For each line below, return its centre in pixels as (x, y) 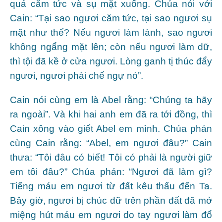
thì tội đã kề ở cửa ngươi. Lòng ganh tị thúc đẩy (111, 61)
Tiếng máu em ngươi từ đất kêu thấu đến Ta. (111, 186)
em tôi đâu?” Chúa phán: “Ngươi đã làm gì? (111, 171)
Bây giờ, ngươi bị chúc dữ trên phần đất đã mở (111, 200)
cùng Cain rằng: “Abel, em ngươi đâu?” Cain (111, 143)
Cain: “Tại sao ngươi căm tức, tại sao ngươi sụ (111, 18)
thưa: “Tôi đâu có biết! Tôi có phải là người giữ (111, 157)
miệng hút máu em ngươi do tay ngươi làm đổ (111, 215)
